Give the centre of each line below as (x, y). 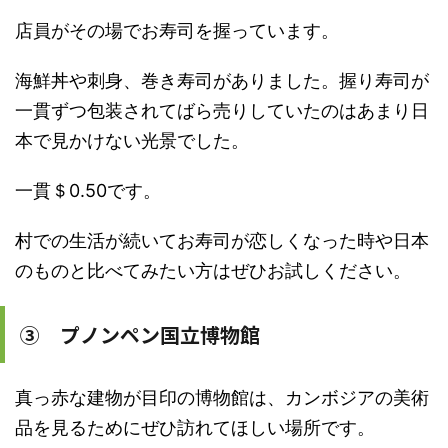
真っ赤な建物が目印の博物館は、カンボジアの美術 (222, 398)
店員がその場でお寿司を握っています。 (177, 31)
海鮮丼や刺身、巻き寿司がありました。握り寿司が (222, 81)
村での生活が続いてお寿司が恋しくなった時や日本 (222, 241)
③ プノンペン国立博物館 (140, 335)
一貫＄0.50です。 (88, 191)
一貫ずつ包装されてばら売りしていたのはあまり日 (222, 111)
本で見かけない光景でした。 (132, 141)
